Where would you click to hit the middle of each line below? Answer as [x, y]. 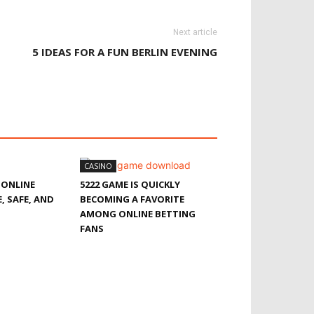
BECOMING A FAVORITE [132, 199]
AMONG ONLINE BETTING [138, 214]
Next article [195, 32]
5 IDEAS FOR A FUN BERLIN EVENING [125, 52]
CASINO [98, 166]
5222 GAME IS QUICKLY [130, 184]
